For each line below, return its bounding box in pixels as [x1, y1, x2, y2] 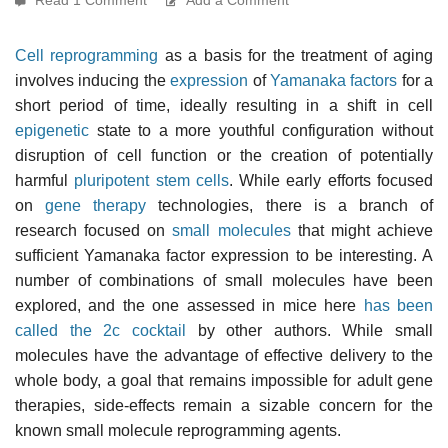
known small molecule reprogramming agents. [15, 421, 341, 439]
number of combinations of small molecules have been [15, 271, 433, 289]
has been [363, 296, 434, 314]
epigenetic [15, 121, 89, 139]
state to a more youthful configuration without [89, 121, 433, 139]
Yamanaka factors [269, 71, 398, 89]
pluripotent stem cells [74, 171, 229, 189]
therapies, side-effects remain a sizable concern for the [15, 396, 433, 414]
